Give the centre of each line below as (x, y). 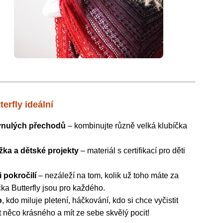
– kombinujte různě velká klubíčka (127, 126)
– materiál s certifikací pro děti (132, 151)
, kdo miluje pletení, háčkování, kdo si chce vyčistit (90, 201)
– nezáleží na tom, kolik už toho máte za (108, 176)
